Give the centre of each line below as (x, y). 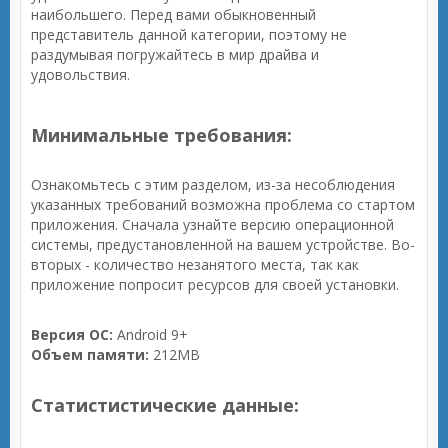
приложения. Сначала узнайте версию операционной (212, 224)
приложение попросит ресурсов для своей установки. (215, 284)
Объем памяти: (90, 354)
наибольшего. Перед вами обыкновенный (173, 14)
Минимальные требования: (161, 135)
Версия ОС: (72, 334)
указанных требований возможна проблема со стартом (223, 204)
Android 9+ (150, 334)
